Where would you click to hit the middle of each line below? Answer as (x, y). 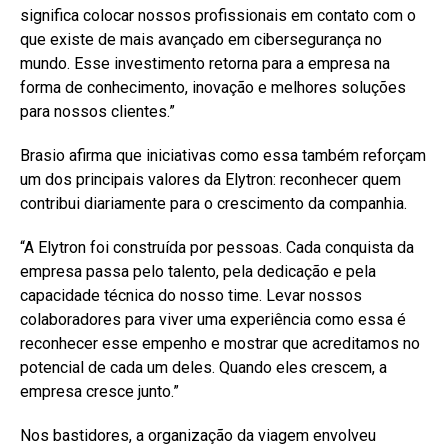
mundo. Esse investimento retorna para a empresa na (205, 63)
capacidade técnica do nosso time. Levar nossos (191, 295)
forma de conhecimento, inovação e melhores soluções (213, 87)
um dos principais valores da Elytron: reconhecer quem (210, 179)
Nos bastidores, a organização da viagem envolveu (198, 435)
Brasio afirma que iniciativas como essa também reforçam (223, 155)
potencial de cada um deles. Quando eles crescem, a (203, 367)
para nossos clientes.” (97, 111)
